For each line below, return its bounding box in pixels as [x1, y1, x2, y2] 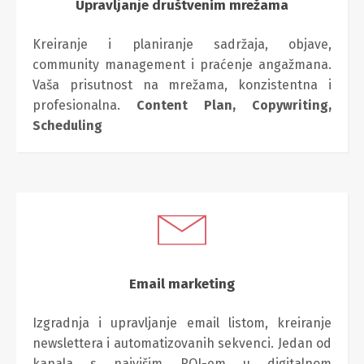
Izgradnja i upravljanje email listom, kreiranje [32, 314, 331, 331]
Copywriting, [252, 97, 331, 113]
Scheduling [32, 117, 102, 133]
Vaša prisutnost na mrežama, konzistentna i [32, 76, 331, 93]
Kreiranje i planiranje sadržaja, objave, [32, 36, 331, 52]
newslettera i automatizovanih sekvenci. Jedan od [32, 335, 331, 351]
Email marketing [129, 275, 235, 292]
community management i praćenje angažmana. [32, 56, 331, 72]
